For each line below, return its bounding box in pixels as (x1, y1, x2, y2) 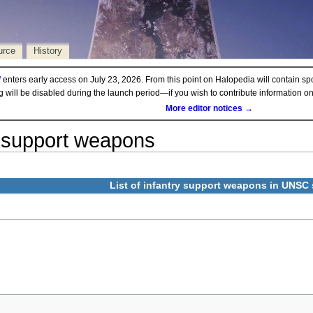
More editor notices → (165, 103, 253, 113)
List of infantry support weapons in (110, 180, 282, 191)
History (34, 45, 62, 56)
